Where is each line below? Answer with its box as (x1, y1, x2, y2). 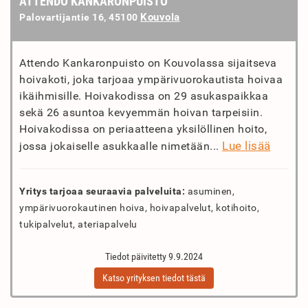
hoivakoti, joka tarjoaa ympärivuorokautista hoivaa (19, 73, 283, 86)
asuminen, (185, 186, 234, 197)
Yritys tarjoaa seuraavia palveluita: (19, 186, 185, 197)
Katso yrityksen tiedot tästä (102, 272, 206, 283)
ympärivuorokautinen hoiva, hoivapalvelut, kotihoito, (19, 202, 259, 213)
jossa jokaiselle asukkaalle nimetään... (19, 140, 222, 153)
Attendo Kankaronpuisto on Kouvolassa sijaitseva (19, 56, 277, 69)
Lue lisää (222, 139, 271, 153)
